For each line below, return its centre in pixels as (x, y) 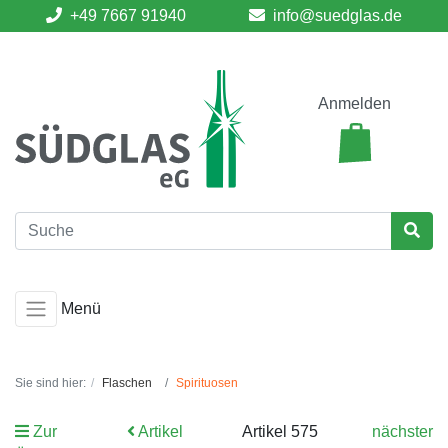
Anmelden (355, 104)
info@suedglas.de (337, 15)
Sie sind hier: (50, 383)
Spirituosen (207, 383)
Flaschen (127, 383)
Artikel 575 (280, 432)
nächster (402, 432)
